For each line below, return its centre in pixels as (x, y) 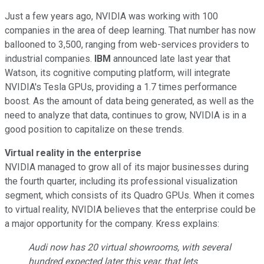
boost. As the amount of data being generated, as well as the (129, 101)
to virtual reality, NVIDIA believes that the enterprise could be (130, 209)
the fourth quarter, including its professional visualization (121, 181)
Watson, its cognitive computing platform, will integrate (118, 72)
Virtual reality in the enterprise (73, 153)
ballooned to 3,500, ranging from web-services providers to (127, 44)
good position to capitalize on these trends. (94, 129)
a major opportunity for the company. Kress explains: (112, 223)
